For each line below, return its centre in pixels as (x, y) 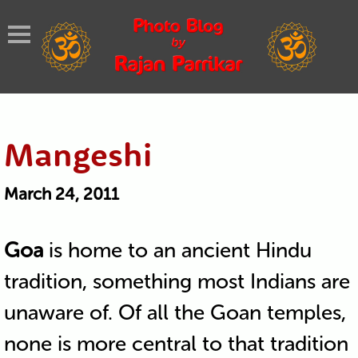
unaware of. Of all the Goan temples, (175, 312)
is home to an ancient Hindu (177, 250)
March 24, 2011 (61, 193)
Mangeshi (78, 153)
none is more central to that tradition (176, 344)
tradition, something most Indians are (177, 281)
